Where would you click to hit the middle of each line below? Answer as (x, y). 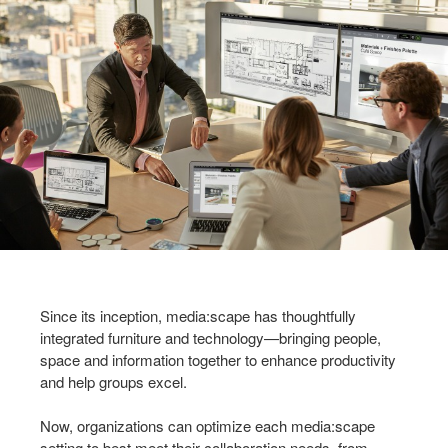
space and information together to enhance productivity (218, 359)
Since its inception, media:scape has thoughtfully (198, 315)
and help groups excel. (113, 381)
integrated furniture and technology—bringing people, (210, 337)
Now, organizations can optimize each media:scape (207, 425)
